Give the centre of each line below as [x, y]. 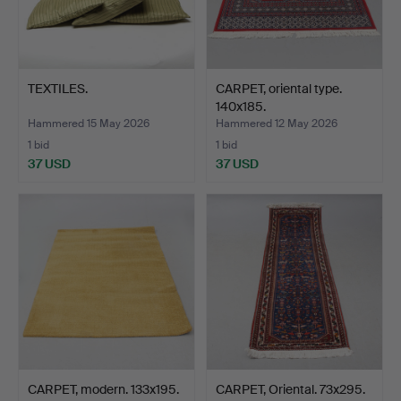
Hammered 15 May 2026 [89, 124]
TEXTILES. [58, 89]
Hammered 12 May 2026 [277, 124]
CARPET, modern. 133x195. [103, 390]
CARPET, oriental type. [279, 89]
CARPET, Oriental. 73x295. [290, 390]
